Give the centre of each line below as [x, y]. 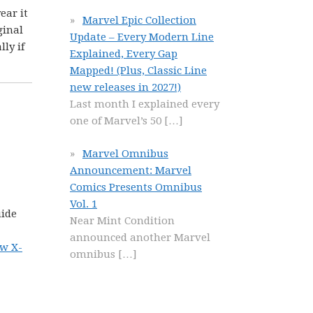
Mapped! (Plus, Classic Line [138, 71]
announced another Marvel [140, 237]
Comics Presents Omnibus [136, 187]
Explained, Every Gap [124, 54]
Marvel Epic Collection [139, 20]
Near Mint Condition [122, 220]
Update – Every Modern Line [142, 37]
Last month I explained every [145, 104]
